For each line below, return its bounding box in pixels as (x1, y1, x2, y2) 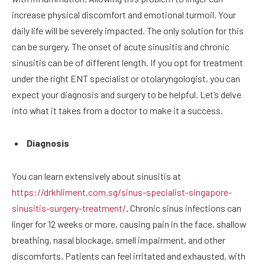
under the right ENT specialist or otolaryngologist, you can (12, 72, 240, 84)
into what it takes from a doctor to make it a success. (12, 104, 223, 116)
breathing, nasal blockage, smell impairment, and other (12, 234, 225, 245)
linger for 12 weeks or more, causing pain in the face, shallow (12, 218, 246, 230)
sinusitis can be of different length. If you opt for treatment (12, 56, 243, 68)
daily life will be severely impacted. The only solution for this (12, 24, 244, 36)
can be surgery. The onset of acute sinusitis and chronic (12, 40, 230, 52)
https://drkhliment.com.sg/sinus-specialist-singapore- (12, 186, 232, 198)
